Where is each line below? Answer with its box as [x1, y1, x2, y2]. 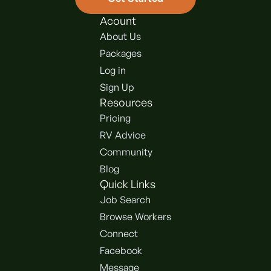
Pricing [100, 112, 131, 124]
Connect [100, 227, 138, 240]
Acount [100, 14, 136, 27]
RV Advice [100, 129, 146, 141]
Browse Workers [100, 211, 171, 223]
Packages [100, 47, 142, 59]
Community [100, 146, 152, 158]
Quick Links [100, 177, 155, 191]
